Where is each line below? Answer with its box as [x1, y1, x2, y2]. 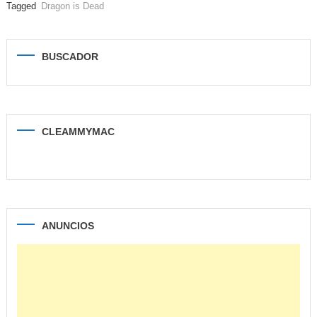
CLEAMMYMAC [41, 126, 115, 138]
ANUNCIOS [41, 220, 94, 232]
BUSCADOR [41, 51, 98, 63]
